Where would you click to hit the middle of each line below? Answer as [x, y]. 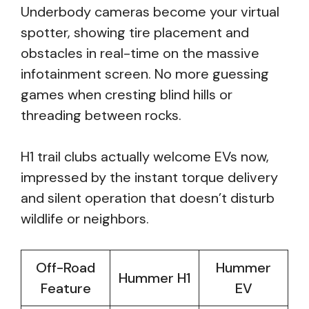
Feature [66, 288]
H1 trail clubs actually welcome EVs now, [145, 157]
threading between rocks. [101, 115]
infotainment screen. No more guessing [145, 74]
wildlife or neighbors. [85, 219]
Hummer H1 [154, 278]
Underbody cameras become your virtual [150, 12]
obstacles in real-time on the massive [140, 53]
